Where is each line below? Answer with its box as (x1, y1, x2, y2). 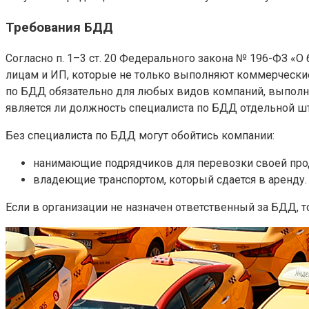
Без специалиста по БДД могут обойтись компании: (6, 128, 275, 142)
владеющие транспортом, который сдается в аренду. (33, 172, 307, 186)
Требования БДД (6, 19, 113, 35)
